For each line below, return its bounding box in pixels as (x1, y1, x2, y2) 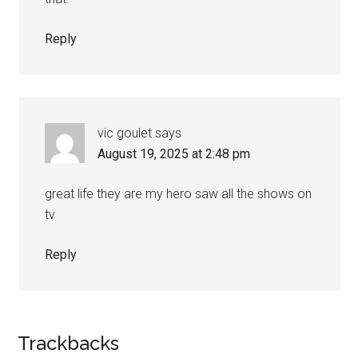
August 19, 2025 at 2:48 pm (97, 145, 251, 161)
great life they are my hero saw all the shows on (45, 185, 312, 201)
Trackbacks (18, 331, 120, 355)
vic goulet (97, 125, 153, 141)
